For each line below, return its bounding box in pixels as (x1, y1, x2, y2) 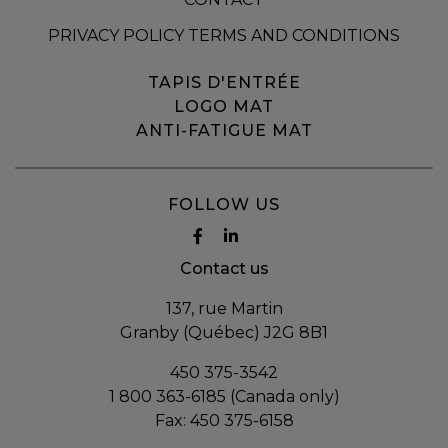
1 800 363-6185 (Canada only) (108, 386, 340, 406)
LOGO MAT (174, 96, 274, 116)
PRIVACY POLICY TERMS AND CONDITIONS (48, 26, 400, 46)
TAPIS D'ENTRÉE (147, 72, 301, 92)
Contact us (179, 258, 269, 278)
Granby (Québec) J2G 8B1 (120, 322, 328, 342)
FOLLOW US (168, 194, 280, 214)
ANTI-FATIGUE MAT (135, 120, 313, 140)
